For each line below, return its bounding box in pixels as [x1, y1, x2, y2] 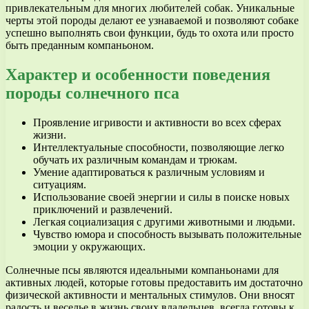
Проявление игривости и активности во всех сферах [33, 116, 281, 128]
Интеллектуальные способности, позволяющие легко [33, 141, 284, 153]
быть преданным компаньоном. [6, 39, 154, 51]
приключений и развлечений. [33, 203, 172, 215]
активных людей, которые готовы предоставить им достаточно [6, 276, 303, 288]
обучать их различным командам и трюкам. [33, 153, 237, 166]
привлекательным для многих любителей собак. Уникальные [6, 1, 295, 14]
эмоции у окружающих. [33, 240, 146, 252]
